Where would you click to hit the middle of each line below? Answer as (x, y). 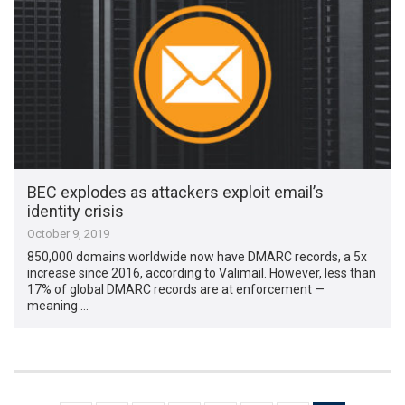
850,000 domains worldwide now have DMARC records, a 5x (198, 257)
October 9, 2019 (69, 234)
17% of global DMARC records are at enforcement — (176, 290)
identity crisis (76, 212)
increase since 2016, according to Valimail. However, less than (202, 273)
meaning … (58, 306)
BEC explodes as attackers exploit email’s (176, 193)
